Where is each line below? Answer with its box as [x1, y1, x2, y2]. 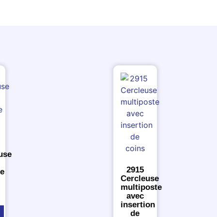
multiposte [121, 183, 162, 192]
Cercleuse [121, 174, 159, 184]
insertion [121, 200, 155, 210]
